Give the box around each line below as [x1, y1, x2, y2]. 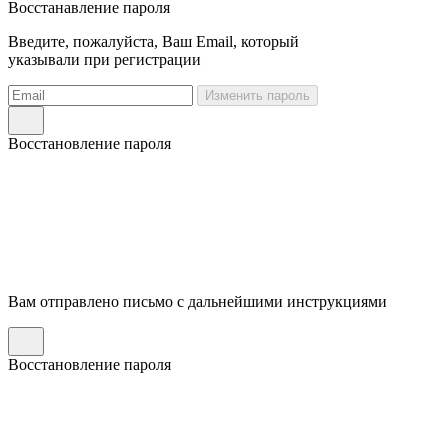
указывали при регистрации [8, 50, 201, 68]
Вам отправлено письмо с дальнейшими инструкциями [8, 292, 387, 310]
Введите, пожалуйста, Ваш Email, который [8, 32, 299, 50]
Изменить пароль [205, 87, 310, 103]
